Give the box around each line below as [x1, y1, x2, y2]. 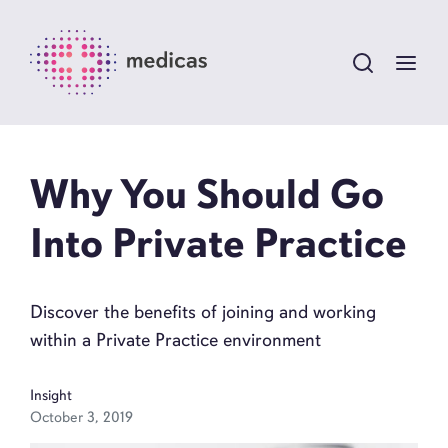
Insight [30, 386, 72, 405]
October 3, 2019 [30, 408, 133, 427]
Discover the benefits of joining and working [30, 300, 376, 324]
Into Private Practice [30, 218, 407, 270]
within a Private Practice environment [30, 328, 321, 352]
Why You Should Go [30, 169, 384, 221]
